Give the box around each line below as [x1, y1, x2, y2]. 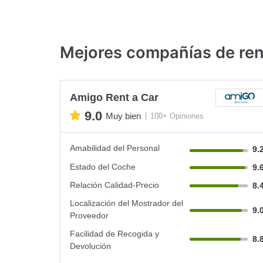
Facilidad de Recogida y [70, 228, 159, 238]
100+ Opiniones [150, 112, 204, 120]
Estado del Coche [70, 161, 136, 171]
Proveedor [70, 210, 109, 220]
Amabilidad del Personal [70, 143, 160, 153]
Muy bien [106, 111, 141, 121]
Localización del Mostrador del [70, 198, 183, 208]
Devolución [70, 241, 111, 251]
